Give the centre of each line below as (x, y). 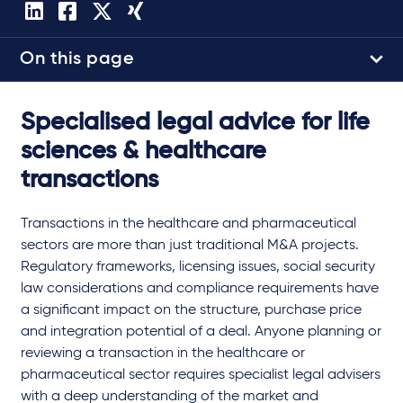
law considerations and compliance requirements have (200, 288)
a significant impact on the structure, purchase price (191, 310)
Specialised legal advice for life (195, 122)
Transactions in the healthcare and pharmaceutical (188, 224)
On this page (77, 59)
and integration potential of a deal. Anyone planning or (201, 331)
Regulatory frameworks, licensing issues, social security (198, 267)
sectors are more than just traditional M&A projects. (190, 245)
